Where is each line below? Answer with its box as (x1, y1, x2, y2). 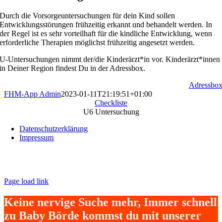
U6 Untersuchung (83, 108, 139, 116)
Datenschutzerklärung (19, 124, 88, 133)
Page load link (4, 177, 49, 185)
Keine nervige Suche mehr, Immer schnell (4, 195, 217, 209)
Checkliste (95, 99, 127, 107)
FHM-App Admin (4, 90, 61, 98)
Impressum (19, 133, 54, 142)
